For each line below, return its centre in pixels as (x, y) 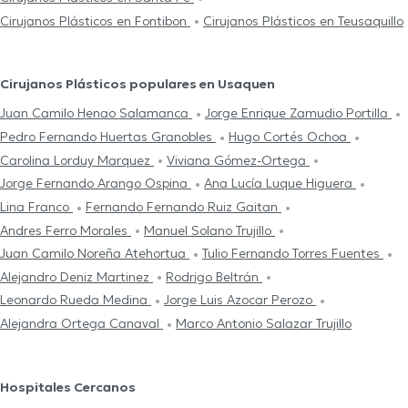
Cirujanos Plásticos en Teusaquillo (303, 20)
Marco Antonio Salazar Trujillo (264, 324)
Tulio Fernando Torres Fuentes (293, 254)
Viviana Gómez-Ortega (238, 160)
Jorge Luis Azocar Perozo (240, 300)
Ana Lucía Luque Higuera (280, 184)
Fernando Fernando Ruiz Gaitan (184, 206)
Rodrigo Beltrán (214, 276)
